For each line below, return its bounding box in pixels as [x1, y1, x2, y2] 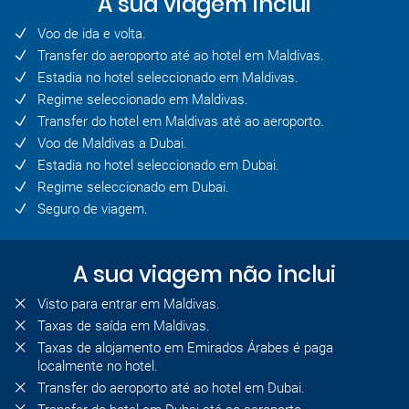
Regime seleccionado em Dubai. [37, 179, 229, 195]
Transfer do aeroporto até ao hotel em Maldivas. [37, 47, 324, 64]
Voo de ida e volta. [37, 26, 146, 42]
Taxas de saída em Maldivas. [37, 318, 210, 334]
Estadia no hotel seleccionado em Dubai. [37, 157, 279, 173]
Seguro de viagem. [37, 201, 148, 217]
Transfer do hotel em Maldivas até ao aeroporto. [37, 113, 324, 130]
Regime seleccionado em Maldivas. [37, 91, 248, 108]
